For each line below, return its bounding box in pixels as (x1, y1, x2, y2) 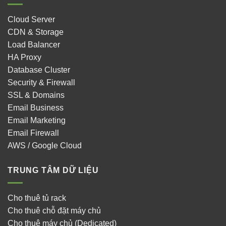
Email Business (8, 103, 64, 112)
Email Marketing (8, 116, 66, 125)
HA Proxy (8, 53, 41, 62)
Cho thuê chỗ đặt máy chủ (8, 206, 101, 215)
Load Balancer (8, 40, 60, 49)
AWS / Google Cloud (8, 141, 82, 150)
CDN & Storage (8, 28, 64, 37)
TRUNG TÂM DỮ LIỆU (8, 166, 99, 175)
